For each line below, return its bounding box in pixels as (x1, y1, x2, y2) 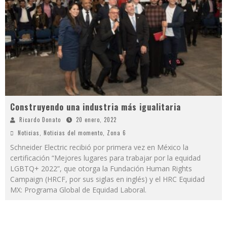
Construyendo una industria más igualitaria (10, 101, 181, 113)
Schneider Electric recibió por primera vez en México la (10, 142, 188, 153)
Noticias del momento (44, 129, 103, 137)
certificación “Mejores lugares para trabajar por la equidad (10, 153, 201, 163)
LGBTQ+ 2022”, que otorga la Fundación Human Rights (10, 164, 192, 174)
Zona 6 (107, 129, 126, 137)
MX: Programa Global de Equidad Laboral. (10, 185, 146, 195)
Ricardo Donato (19, 116, 61, 124)
